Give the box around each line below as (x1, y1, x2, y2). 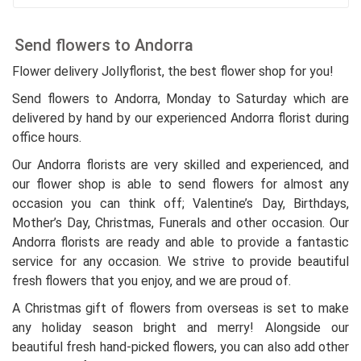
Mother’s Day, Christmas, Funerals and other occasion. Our (12, 215, 349, 231)
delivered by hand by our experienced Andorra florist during (12, 110, 349, 127)
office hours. (12, 130, 81, 146)
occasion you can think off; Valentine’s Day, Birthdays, (12, 196, 349, 212)
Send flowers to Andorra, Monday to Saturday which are (12, 91, 349, 107)
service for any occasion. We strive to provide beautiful (12, 254, 349, 270)
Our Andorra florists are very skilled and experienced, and (12, 157, 349, 173)
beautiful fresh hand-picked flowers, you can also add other (12, 339, 349, 355)
